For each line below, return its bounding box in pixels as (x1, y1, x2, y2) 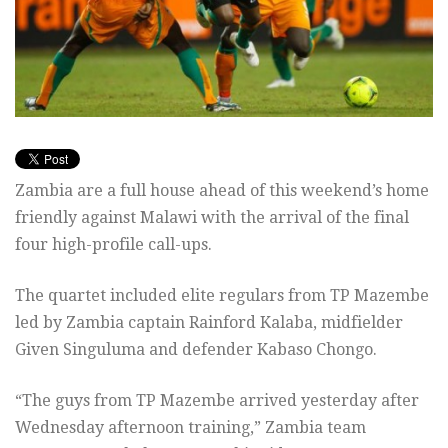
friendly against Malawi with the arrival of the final (15, 208, 409, 228)
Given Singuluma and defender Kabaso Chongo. (15, 340, 377, 360)
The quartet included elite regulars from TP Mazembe (15, 286, 429, 306)
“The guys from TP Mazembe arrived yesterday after (15, 391, 419, 411)
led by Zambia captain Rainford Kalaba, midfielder (15, 313, 403, 333)
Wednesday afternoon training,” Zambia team (15, 418, 366, 438)
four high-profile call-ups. (15, 235, 212, 255)
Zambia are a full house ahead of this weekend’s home (15, 181, 429, 201)
